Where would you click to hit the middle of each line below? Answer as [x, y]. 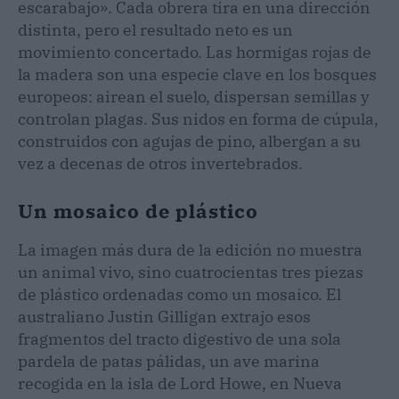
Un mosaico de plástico [138, 210]
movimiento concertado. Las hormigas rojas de [195, 52]
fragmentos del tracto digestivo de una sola [179, 338]
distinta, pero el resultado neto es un [155, 29]
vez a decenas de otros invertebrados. [160, 163]
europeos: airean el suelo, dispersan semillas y [194, 96]
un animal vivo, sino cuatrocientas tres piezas [191, 272]
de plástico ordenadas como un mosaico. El [179, 294]
